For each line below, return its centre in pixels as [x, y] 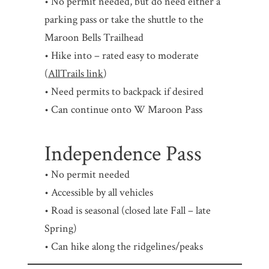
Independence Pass [123, 154]
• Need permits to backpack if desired [124, 92]
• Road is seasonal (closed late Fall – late [128, 211]
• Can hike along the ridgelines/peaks [124, 247]
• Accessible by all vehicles [99, 193]
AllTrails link [76, 74]
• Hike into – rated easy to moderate [122, 56]
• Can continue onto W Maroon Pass [124, 110]
